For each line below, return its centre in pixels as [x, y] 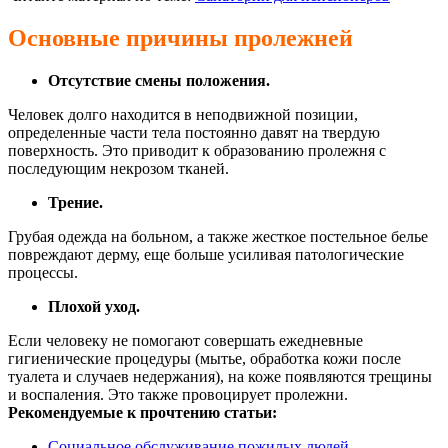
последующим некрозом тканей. [118, 168]
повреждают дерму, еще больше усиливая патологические [206, 254]
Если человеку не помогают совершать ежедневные [185, 340]
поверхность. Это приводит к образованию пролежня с [197, 150]
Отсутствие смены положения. [159, 80]
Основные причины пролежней [180, 37]
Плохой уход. [94, 306]
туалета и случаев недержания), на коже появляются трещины [220, 376]
